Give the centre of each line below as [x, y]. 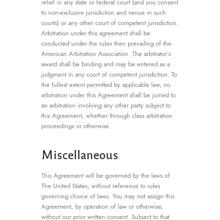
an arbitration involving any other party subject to [106, 105]
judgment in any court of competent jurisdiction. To [109, 74]
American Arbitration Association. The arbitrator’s [106, 54]
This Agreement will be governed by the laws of [106, 176]
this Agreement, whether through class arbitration [107, 116]
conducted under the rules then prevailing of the [106, 43]
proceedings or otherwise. [76, 126]
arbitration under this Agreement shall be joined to [109, 95]
